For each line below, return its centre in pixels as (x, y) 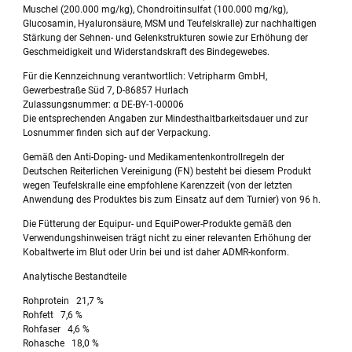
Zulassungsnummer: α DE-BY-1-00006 (104, 105)
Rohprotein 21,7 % (64, 301)
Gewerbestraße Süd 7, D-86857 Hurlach (106, 91)
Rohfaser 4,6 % (57, 330)
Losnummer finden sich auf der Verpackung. (117, 133)
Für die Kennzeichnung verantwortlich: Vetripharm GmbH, (145, 77)
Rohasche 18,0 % (61, 344)
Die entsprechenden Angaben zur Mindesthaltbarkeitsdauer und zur (166, 119)
